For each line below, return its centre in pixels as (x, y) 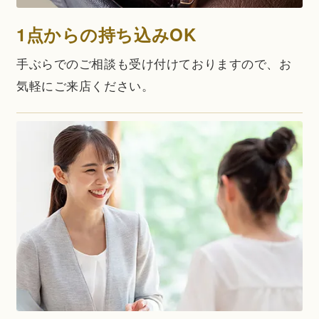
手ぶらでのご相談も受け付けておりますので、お (154, 63)
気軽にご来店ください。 (85, 85)
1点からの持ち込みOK (106, 34)
